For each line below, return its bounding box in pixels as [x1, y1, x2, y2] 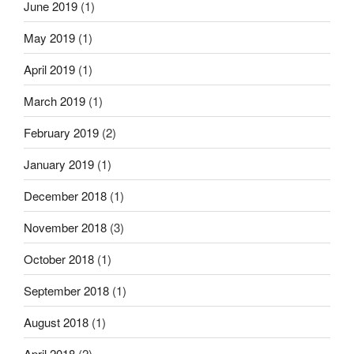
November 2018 [24, 218, 107, 235]
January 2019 [24, 155, 94, 172]
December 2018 [24, 186, 107, 204]
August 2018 [24, 313, 88, 330]
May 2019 [24, 28, 75, 46]
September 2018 [24, 281, 109, 299]
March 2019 [24, 92, 85, 109]
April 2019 [24, 60, 75, 77]
